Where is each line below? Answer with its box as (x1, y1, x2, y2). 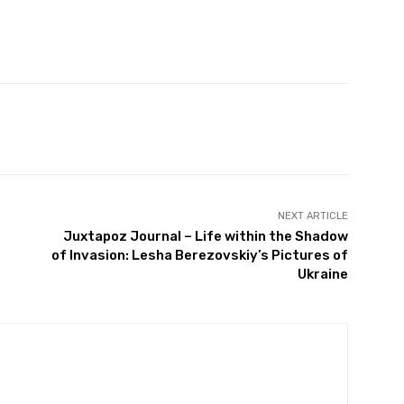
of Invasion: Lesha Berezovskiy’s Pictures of (50, 247, 348, 264)
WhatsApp (214, 122, 268, 136)
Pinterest (96, 122, 145, 136)
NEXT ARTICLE (277, 210, 348, 223)
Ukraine (297, 266, 348, 283)
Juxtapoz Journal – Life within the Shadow (62, 228, 348, 245)
